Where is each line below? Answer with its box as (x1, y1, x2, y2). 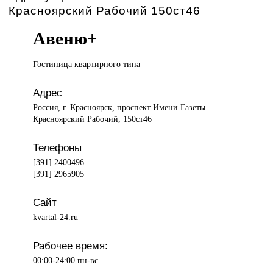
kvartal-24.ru (33, 212, 79, 222)
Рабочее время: (33, 239, 108, 252)
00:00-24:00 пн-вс (33, 255, 99, 266)
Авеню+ (33, 29, 98, 49)
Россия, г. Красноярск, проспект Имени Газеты (33, 102, 206, 113)
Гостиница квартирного (33, 59, 124, 69)
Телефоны (33, 141, 82, 154)
